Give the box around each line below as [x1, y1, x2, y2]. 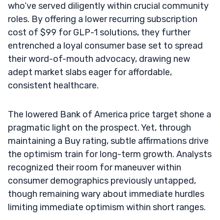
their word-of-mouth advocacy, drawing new [8, 53, 190, 64]
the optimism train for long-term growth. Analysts [8, 148, 212, 160]
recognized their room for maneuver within [8, 162, 181, 173]
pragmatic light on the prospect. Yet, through [8, 122, 191, 133]
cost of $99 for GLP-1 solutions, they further [8, 27, 191, 38]
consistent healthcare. [8, 80, 99, 91]
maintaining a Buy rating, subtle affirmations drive [8, 135, 209, 146]
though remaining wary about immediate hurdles [8, 188, 204, 199]
